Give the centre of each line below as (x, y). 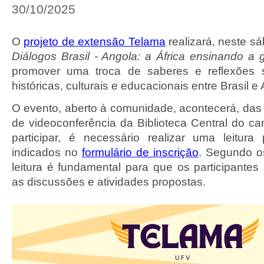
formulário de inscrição (140, 152)
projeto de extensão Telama (95, 42)
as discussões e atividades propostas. (109, 182)
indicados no (47, 152)
